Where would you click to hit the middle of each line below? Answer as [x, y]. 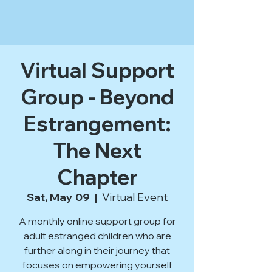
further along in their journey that [97, 250]
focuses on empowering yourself [97, 265]
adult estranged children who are [97, 236]
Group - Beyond [97, 97]
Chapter [97, 177]
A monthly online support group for [97, 221]
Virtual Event [135, 197]
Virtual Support [97, 70]
